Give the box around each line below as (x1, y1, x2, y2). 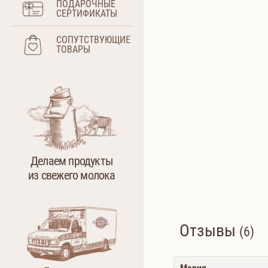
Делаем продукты (31, 153, 113, 168)
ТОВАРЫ (56, 43, 90, 55)
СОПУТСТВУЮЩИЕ (56, 33, 130, 45)
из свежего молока (28, 167, 115, 182)
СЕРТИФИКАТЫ (56, 7, 117, 19)
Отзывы (179, 221, 239, 240)
